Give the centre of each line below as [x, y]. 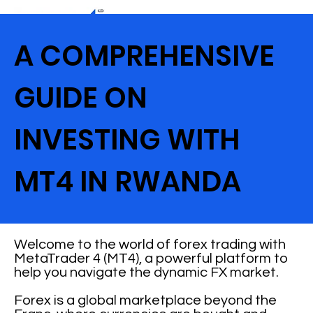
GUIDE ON [81, 98]
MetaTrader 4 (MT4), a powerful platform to [151, 259]
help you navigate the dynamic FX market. [147, 272]
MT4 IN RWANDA [128, 182]
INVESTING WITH [127, 140]
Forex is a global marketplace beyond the [146, 300]
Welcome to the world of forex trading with [150, 245]
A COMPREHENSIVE [145, 56]
